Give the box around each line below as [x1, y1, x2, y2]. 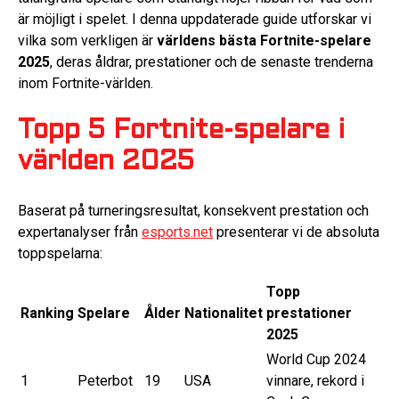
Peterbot [77, 371, 133, 389]
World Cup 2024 [266, 350, 366, 368]
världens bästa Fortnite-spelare [157, 31, 371, 49]
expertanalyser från [18, 223, 142, 240]
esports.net [142, 223, 213, 240]
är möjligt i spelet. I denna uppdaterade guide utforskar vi [18, 10, 371, 28]
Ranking [20, 304, 74, 322]
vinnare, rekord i [266, 371, 364, 389]
